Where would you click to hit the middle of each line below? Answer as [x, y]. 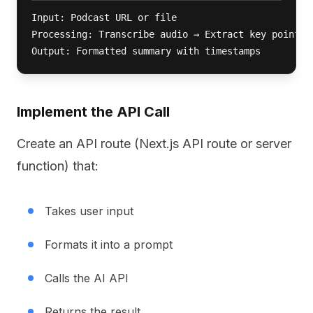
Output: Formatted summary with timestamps [146, 51]
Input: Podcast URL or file [104, 17]
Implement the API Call [93, 112]
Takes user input [89, 211]
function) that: [58, 166]
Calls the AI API [87, 278]
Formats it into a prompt [109, 245]
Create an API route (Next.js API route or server [154, 144]
